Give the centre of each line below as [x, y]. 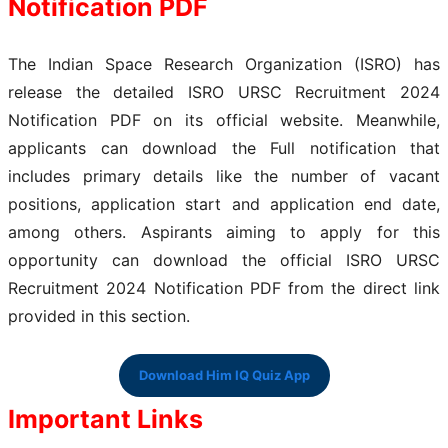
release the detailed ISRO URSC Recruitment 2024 [224, 91]
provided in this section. [101, 315]
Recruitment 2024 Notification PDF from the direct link [224, 287]
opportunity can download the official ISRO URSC [224, 259]
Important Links [105, 418]
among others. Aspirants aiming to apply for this [224, 231]
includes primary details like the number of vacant [224, 175]
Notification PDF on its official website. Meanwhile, [224, 119]
